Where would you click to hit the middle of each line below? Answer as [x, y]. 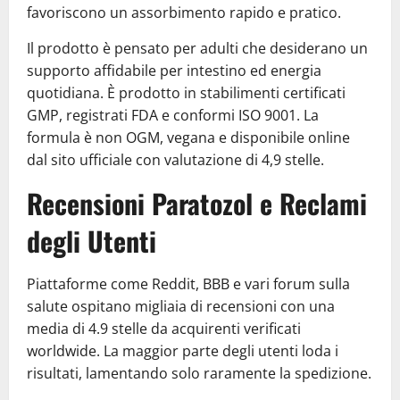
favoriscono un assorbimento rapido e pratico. [184, 12]
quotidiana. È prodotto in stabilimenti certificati [186, 93]
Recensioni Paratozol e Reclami [197, 203]
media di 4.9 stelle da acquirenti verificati [164, 329]
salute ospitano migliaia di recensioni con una [181, 306]
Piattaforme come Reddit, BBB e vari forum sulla [188, 284]
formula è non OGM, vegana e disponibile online [188, 137]
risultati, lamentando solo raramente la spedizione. [199, 373]
